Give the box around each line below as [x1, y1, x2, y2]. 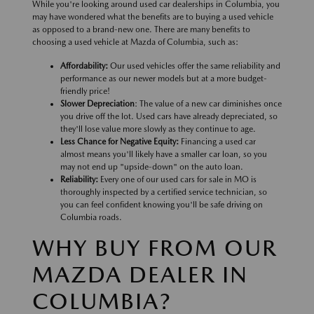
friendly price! [60, 86, 112, 97]
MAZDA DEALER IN [32, 261, 248, 289]
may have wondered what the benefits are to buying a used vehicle [32, 12, 273, 22]
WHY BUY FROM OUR [32, 234, 277, 262]
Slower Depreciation [60, 99, 135, 109]
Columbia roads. [60, 212, 122, 223]
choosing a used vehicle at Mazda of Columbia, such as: [32, 37, 238, 48]
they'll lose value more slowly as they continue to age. [60, 124, 258, 135]
